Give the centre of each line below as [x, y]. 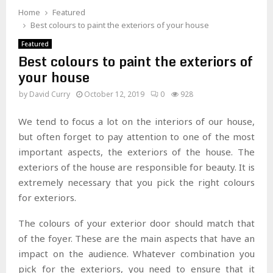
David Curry [50, 94]
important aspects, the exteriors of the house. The [136, 151]
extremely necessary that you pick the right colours [136, 182]
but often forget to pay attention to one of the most [136, 136]
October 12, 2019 [114, 94]
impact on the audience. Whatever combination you [136, 253]
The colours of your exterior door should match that [136, 223]
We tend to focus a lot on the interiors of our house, [136, 121]
